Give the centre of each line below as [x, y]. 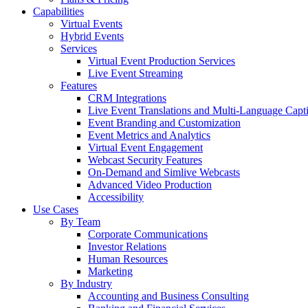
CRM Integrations [127, 98]
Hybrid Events [92, 36]
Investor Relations [127, 246]
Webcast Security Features [145, 160]
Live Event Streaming [135, 73]
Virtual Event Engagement [145, 147]
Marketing [110, 271]
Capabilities [58, 11]
